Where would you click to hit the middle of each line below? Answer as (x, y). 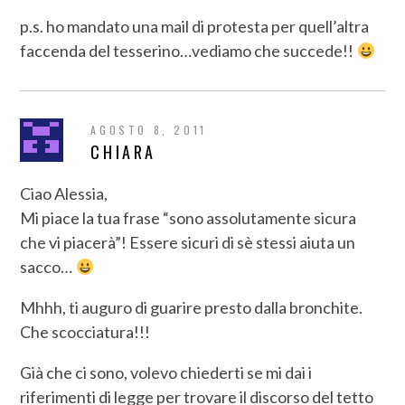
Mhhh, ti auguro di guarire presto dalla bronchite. (192, 307)
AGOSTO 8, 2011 (149, 129)
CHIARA (124, 151)
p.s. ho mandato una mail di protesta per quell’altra (195, 26)
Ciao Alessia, (64, 193)
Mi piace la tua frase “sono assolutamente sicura (188, 217)
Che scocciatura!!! (85, 331)
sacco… (48, 266)
